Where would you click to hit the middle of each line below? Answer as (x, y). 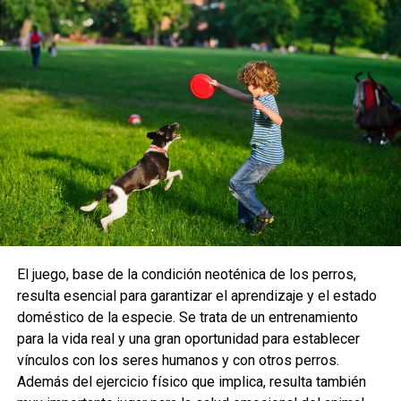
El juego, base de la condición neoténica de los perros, (186, 274)
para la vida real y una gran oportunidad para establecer (188, 338)
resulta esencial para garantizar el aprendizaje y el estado (196, 295)
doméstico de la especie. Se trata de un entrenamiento (187, 317)
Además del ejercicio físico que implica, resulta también (191, 381)
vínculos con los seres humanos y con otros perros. (178, 360)
